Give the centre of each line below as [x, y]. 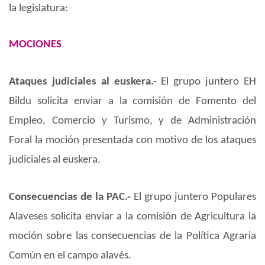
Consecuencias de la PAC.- [71, 198]
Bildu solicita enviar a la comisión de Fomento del [132, 102]
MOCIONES [35, 45]
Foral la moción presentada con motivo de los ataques [132, 141]
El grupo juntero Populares [195, 198]
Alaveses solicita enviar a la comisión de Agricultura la [132, 217]
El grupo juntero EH [209, 82]
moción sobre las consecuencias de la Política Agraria [132, 237]
